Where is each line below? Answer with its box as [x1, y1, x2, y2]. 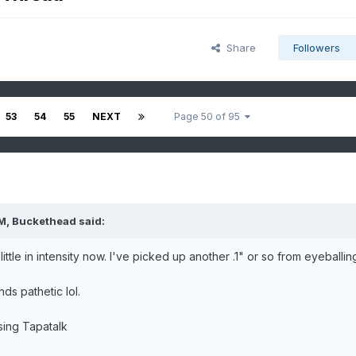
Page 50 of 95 [173, 110, 245, 123]
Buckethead [11, 215, 76, 228]
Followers [292, 41, 340, 55]
